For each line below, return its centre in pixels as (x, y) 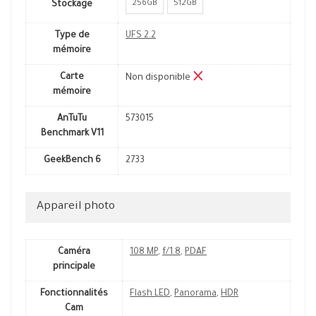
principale (74, 268)
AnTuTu (72, 120)
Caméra (74, 253)
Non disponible (159, 79)
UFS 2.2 (141, 36)
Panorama (195, 294)
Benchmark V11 (72, 134)
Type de (72, 36)
